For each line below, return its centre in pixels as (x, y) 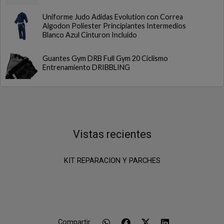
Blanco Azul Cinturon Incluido (90, 35)
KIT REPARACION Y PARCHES (112, 161)
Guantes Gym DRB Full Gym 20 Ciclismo (105, 58)
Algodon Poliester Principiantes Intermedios (114, 26)
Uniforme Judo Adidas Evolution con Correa (113, 17)
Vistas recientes (112, 134)
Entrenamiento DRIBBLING (86, 67)
